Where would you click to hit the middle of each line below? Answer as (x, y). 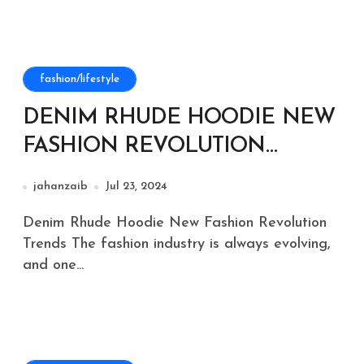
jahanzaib (61, 186)
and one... (53, 265)
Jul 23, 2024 (136, 186)
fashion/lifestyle (80, 79)
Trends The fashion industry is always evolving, (177, 244)
